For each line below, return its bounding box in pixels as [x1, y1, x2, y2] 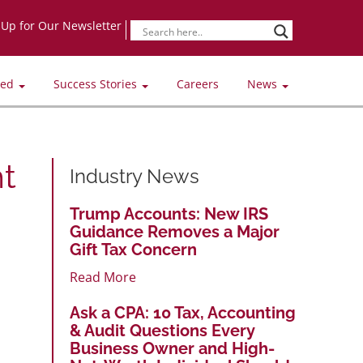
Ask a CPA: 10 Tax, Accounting [70, 302, 296, 322]
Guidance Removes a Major [70, 221, 280, 241]
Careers [177, 76, 219, 92]
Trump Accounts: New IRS [70, 203, 268, 224]
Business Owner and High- [70, 338, 275, 358]
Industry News [70, 164, 199, 188]
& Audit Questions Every [70, 320, 254, 340]
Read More [70, 267, 136, 286]
